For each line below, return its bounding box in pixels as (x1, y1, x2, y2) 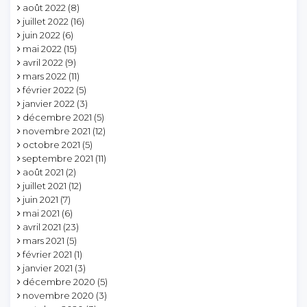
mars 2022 (23, 71, 66, 82)
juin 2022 (23, 29, 60, 41)
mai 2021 (23, 208, 60, 219)
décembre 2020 (23, 276, 95, 288)
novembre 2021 (23, 125, 90, 137)
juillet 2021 (23, 180, 66, 192)
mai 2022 (23, 43, 62, 55)
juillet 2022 (23, 16, 69, 27)
